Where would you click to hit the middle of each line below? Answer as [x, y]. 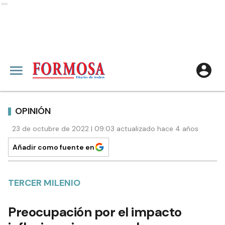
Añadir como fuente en [53, 147]
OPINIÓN [33, 111]
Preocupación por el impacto [95, 212]
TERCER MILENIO [44, 183]
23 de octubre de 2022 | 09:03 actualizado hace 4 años [105, 129]
